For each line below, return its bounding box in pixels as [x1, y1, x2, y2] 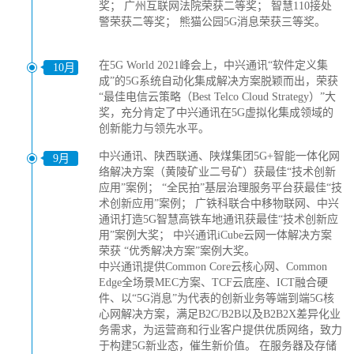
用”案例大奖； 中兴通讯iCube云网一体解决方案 [99, 229, 332, 241]
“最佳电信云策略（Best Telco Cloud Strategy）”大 [99, 91, 336, 103]
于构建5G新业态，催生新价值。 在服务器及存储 [99, 340, 337, 352]
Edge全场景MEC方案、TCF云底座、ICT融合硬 [99, 277, 328, 288]
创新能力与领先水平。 [99, 122, 209, 134]
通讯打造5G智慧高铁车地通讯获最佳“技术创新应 [99, 213, 338, 225]
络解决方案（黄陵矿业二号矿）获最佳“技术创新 [99, 166, 336, 178]
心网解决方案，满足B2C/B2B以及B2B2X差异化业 [99, 308, 341, 320]
